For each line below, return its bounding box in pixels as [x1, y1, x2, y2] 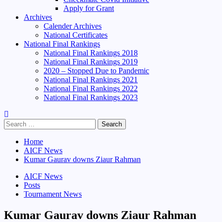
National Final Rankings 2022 [44, 84, 138, 93]
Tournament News [24, 190, 82, 198]
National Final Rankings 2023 [44, 93, 138, 102]
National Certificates [44, 31, 108, 39]
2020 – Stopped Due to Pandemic [44, 66, 149, 75]
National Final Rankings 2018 [44, 49, 138, 57]
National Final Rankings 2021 [44, 75, 138, 84]
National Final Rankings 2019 [44, 57, 138, 66]
